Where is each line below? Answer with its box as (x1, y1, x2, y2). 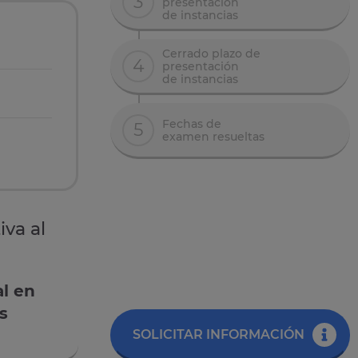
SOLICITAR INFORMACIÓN (132, 327, 304, 343)
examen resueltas (162, 129, 265, 144)
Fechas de (162, 116, 221, 131)
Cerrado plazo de (162, 46, 261, 61)
